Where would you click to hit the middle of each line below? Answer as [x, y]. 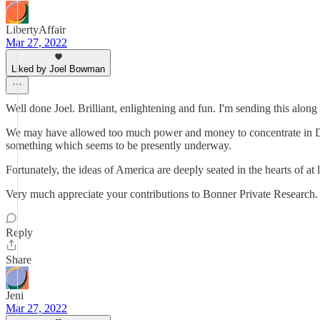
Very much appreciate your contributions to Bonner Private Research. [162, 194]
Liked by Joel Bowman [58, 69]
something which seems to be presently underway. [119, 145]
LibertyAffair [36, 30]
